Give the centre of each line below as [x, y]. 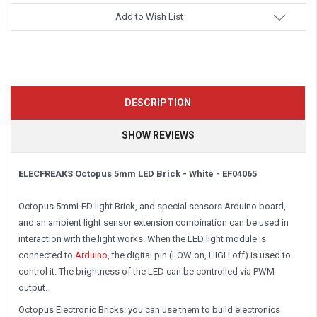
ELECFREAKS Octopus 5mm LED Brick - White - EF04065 [138, 173]
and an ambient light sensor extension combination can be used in [154, 222]
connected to [47, 255]
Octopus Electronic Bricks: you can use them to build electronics [149, 309]
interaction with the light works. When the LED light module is [142, 238]
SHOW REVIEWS [158, 135]
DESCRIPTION [158, 102]
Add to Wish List [149, 16]
